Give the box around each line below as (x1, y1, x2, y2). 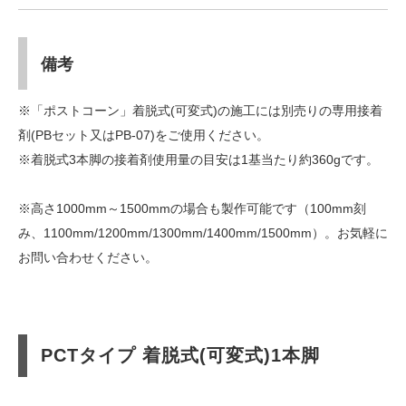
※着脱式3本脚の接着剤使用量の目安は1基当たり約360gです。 (18, 152, 379, 168)
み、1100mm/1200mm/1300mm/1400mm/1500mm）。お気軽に (18, 226, 388, 241)
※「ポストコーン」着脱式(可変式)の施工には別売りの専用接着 (18, 103, 382, 119)
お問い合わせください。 (18, 250, 158, 266)
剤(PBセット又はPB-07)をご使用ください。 (18, 128, 269, 143)
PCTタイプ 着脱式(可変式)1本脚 (41, 345, 320, 366)
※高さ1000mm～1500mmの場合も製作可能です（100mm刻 (18, 201, 366, 217)
